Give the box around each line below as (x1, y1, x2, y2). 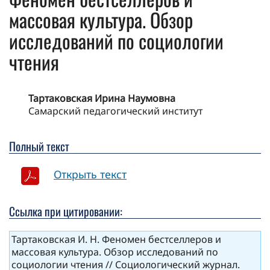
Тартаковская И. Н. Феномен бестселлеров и (11, 233, 221, 246)
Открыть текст (54, 167, 127, 182)
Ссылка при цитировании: (9, 202, 122, 221)
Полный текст (9, 137, 69, 155)
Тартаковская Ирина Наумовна (28, 92, 175, 105)
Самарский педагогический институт (28, 104, 202, 118)
